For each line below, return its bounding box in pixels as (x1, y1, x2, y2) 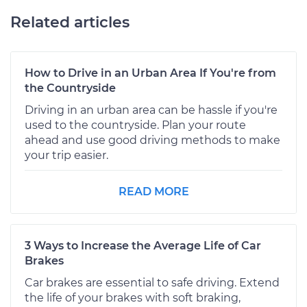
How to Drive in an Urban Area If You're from (25, 66, 276, 79)
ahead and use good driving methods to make (25, 133, 280, 147)
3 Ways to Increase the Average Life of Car (25, 238, 261, 252)
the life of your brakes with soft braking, (25, 291, 241, 304)
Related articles (10, 12, 130, 32)
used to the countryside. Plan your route (25, 118, 246, 132)
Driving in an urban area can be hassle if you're (25, 103, 278, 116)
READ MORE (118, 184, 189, 198)
